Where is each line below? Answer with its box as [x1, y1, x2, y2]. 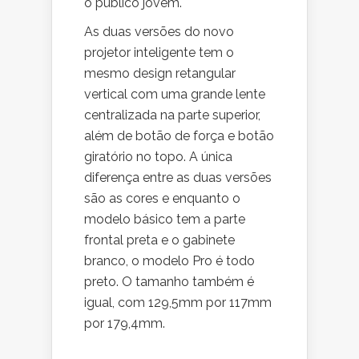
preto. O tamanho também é [84, 274, 254, 289]
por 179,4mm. [84, 316, 165, 331]
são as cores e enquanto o [84, 191, 240, 206]
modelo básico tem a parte [84, 212, 245, 227]
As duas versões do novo [84, 24, 234, 39]
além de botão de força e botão [84, 128, 274, 143]
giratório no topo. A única [84, 149, 232, 164]
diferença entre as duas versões [84, 170, 272, 185]
